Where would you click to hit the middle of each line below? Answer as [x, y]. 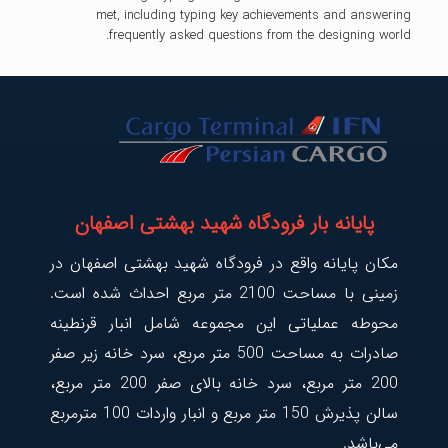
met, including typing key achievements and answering [254, 16]
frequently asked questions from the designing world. [260, 36]
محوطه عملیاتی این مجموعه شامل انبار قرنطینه [224, 324]
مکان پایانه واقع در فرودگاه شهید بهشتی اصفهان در [224, 264]
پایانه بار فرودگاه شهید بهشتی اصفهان [224, 224]
